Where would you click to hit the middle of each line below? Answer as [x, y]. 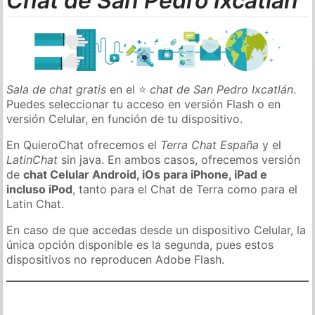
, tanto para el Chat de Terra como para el [185, 189]
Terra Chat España [210, 144]
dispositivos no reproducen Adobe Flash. [116, 259]
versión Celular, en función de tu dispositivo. [125, 118]
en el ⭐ [128, 89]
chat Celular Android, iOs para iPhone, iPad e [146, 174]
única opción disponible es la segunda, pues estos [140, 244]
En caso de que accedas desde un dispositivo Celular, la [156, 230]
